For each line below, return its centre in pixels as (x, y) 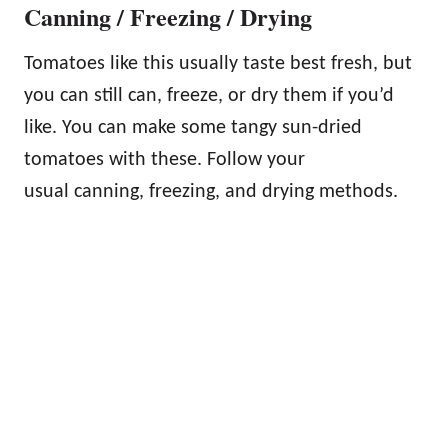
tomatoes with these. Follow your (164, 160)
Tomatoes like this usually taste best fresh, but (218, 64)
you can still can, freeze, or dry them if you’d (209, 96)
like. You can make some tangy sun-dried (193, 128)
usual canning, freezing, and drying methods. (211, 192)
